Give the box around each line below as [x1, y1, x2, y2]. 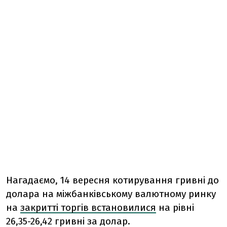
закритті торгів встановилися [20, 202, 156, 213]
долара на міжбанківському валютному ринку [6, 188, 216, 200]
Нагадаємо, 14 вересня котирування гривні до [6, 174, 219, 186]
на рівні [156, 202, 194, 213]
